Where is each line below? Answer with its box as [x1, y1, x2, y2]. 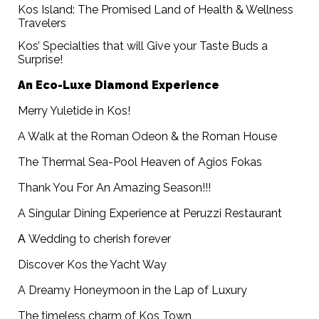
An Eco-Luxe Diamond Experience [18, 78, 220, 93]
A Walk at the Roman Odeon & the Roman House [18, 130, 278, 144]
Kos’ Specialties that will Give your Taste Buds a [18, 39, 268, 53]
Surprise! [18, 53, 63, 67]
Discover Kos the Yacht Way [18, 258, 167, 272]
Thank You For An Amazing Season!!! [18, 181, 211, 195]
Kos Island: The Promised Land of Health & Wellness [18, 3, 294, 17]
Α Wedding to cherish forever [18, 232, 172, 246]
